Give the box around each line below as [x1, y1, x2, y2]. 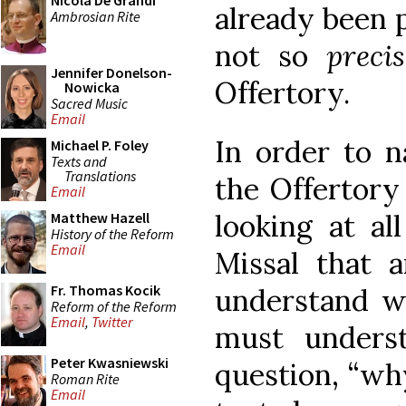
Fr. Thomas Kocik [51, 281, 160, 299]
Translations [64, 166, 136, 185]
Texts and [51, 151, 107, 170]
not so [215, 36, 327, 74]
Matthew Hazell [51, 208, 150, 227]
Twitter [92, 313, 132, 332]
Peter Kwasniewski [51, 353, 169, 372]
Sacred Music [51, 93, 128, 112]
